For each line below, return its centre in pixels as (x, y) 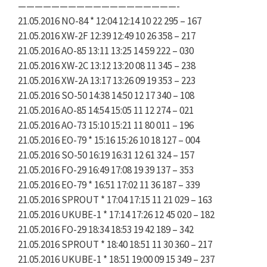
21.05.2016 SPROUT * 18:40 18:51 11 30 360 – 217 (115, 244)
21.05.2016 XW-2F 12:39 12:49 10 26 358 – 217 (107, 35)
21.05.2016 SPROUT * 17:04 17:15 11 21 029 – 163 (115, 199)
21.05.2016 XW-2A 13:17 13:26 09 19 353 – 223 (107, 80)
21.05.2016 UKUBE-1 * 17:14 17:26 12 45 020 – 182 (116, 214)
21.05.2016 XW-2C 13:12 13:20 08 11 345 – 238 (107, 65)
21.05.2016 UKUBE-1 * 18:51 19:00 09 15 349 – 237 (116, 259)
